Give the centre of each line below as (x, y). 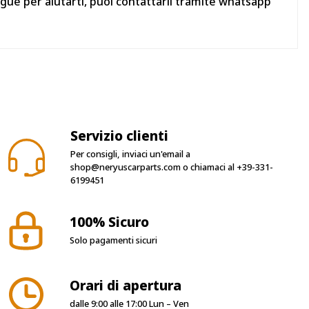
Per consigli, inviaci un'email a (130, 154)
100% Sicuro (109, 222)
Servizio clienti (119, 136)
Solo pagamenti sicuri (113, 240)
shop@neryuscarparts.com (125, 167)
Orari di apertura (126, 285)
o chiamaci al (208, 167)
